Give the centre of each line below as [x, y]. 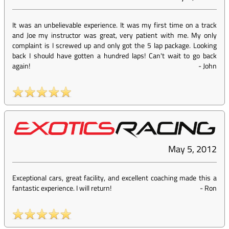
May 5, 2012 [192, 149]
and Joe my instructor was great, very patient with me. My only [114, 35]
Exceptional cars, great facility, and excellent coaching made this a [114, 178]
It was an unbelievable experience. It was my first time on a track [114, 25]
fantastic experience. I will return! [62, 188]
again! [21, 66]
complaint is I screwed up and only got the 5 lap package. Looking [114, 45]
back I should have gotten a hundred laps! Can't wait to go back [114, 56]
